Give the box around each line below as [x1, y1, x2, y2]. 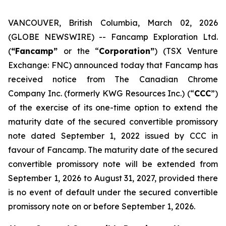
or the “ [63, 46, 99, 56]
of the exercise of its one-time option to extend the [8, 102, 218, 112]
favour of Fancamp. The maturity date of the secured [8, 145, 218, 155]
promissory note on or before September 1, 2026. [8, 201, 195, 211]
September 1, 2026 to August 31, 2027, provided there [8, 173, 218, 183]
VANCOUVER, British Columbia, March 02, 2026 [8, 18, 218, 28]
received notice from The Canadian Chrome [8, 74, 218, 84]
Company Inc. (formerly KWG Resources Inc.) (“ [8, 88, 194, 98]
